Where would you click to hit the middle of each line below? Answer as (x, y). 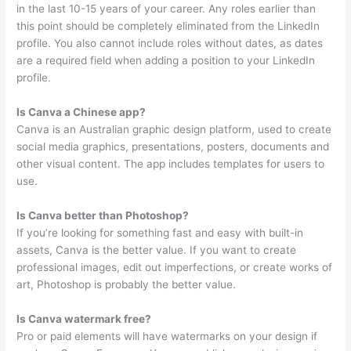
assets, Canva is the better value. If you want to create (157, 250)
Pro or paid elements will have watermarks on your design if (167, 336)
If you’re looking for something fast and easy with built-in (160, 232)
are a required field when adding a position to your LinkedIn (166, 61)
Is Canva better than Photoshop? (103, 215)
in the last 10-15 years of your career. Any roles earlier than (166, 9)
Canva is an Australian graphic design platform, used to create (174, 130)
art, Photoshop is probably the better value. (127, 284)
